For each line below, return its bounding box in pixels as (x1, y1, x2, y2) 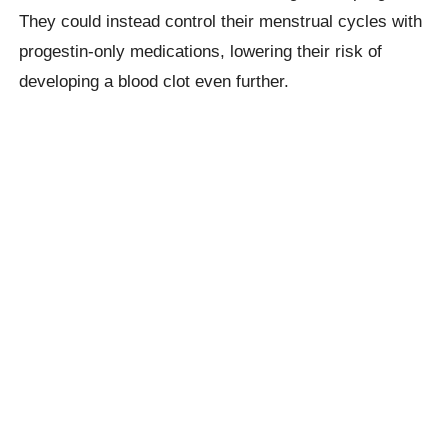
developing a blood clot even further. (19, 70, 290, 91)
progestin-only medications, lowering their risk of (19, 40, 383, 61)
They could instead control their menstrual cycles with (19, 10, 423, 31)
